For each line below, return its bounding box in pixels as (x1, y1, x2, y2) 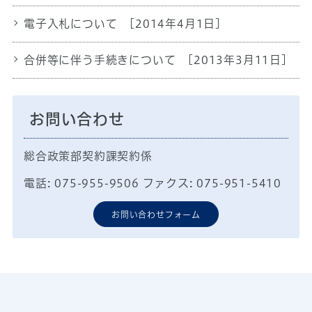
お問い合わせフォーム (111, 210, 201, 219)
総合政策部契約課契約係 (23, 150, 153, 162)
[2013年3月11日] (184, 54, 288, 65)
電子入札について (23, 17, 118, 29)
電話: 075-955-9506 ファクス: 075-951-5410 (23, 177, 281, 189)
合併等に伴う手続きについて (23, 54, 176, 65)
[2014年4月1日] (125, 17, 221, 29)
